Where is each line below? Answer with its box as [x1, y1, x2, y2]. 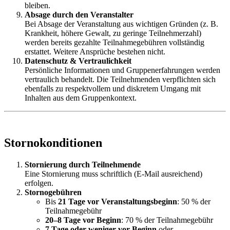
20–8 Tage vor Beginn [45, 216, 121, 225]
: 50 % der [177, 197, 210, 206]
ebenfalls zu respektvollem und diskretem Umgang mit [25, 84, 201, 93]
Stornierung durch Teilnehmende [25, 160, 141, 169]
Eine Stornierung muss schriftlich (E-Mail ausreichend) [25, 169, 202, 179]
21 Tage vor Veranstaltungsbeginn [58, 197, 177, 206]
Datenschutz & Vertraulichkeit [25, 56, 131, 66]
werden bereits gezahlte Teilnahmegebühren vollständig [25, 38, 204, 47]
